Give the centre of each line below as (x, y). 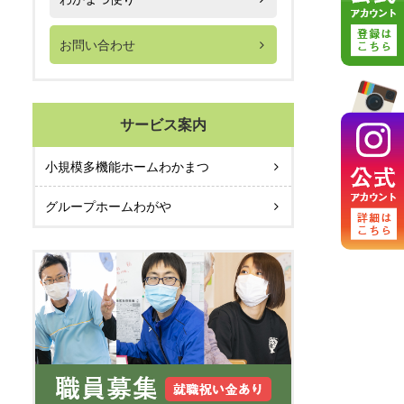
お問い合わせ (97, 45)
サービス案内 (163, 125)
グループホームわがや (108, 206)
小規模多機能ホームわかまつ (127, 166)
